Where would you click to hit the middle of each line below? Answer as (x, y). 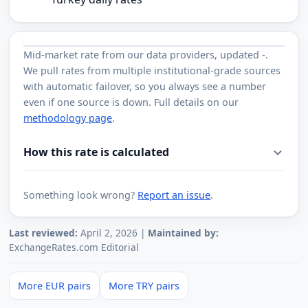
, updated (239, 55)
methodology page (68, 118)
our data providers (171, 55)
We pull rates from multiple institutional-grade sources (152, 71)
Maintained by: (184, 233)
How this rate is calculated (97, 152)
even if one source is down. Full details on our (131, 102)
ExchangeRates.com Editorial (74, 247)
